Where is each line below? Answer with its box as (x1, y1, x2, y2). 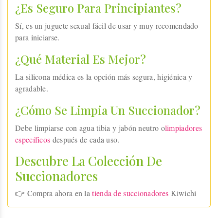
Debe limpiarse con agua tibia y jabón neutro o (15, 122, 165, 133)
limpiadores (164, 122, 202, 133)
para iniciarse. (15, 32, 60, 42)
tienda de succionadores (92, 187, 169, 198)
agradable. (15, 83, 48, 93)
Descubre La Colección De (15, 152, 162, 169)
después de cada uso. (50, 134, 120, 145)
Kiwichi (168, 187, 197, 198)
